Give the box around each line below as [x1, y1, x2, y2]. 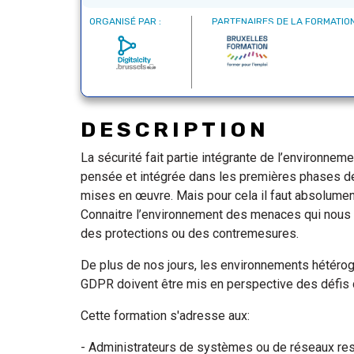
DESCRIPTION [81, 117, 269, 142]
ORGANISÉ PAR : [89, 16, 161, 27]
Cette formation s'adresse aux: [81, 308, 250, 323]
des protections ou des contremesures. [81, 226, 305, 241]
